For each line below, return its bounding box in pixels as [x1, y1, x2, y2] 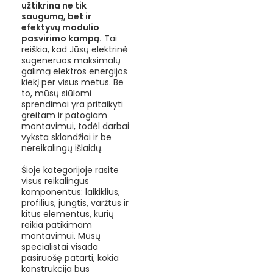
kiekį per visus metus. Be [21, 76, 124, 88]
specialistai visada [21, 240, 98, 253]
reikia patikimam [21, 218, 92, 231]
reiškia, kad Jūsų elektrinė [21, 43, 128, 55]
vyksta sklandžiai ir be [21, 130, 112, 143]
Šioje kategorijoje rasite [21, 163, 119, 176]
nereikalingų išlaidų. [21, 141, 103, 154]
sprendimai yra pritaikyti [21, 97, 123, 110]
